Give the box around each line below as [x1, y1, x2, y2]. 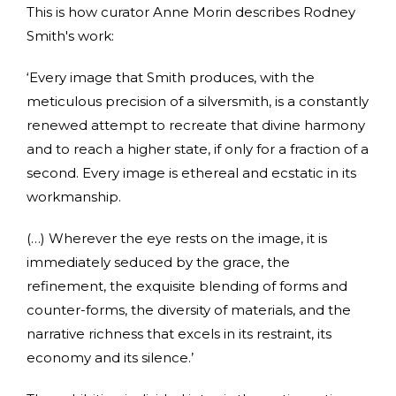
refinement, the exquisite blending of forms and [27, 277, 347, 294]
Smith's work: [27, 27, 114, 44]
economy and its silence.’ [27, 348, 194, 366]
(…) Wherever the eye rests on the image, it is [27, 229, 327, 247]
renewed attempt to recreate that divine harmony [27, 116, 365, 133]
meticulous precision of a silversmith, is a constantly [27, 92, 369, 110]
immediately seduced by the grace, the [27, 253, 290, 270]
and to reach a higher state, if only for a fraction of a [27, 140, 369, 157]
